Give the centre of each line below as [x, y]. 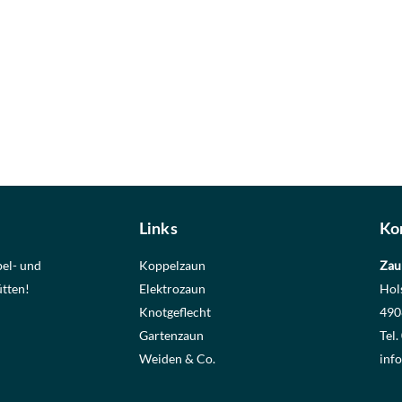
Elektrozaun [172, 288]
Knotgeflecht [175, 311]
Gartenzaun [171, 335]
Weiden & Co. [177, 358]
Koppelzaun [172, 265]
